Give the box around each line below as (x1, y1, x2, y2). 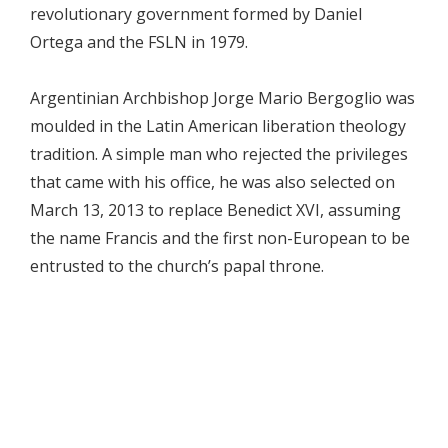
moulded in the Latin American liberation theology (30, 115, 406, 137)
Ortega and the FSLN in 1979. (30, 31, 248, 53)
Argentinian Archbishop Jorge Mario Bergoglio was (30, 87, 415, 109)
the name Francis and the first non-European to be (30, 227, 410, 249)
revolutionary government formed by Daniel (30, 3, 362, 25)
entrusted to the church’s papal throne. (30, 255, 324, 277)
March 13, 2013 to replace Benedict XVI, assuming (30, 199, 401, 221)
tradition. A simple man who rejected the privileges (30, 143, 408, 165)
